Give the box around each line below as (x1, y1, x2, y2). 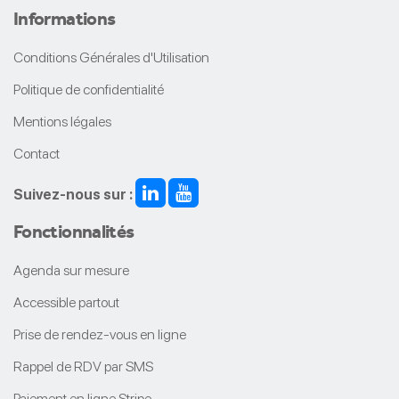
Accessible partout (13, 293, 119, 311)
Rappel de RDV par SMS (13, 357, 153, 375)
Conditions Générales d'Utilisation (13, 48, 209, 66)
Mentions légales (13, 112, 111, 130)
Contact (13, 144, 60, 162)
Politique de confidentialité (13, 80, 164, 98)
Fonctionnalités (13, 219, 134, 242)
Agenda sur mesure (13, 261, 129, 279)
